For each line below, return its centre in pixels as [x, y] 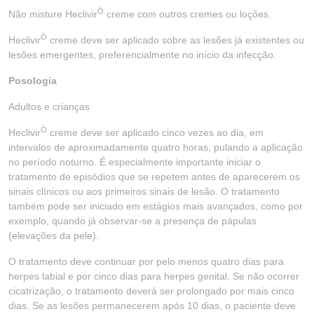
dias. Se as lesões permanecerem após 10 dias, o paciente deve [152, 306]
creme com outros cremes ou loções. [187, 14]
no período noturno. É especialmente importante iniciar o [135, 162]
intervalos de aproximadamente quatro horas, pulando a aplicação [156, 147]
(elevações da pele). [54, 235]
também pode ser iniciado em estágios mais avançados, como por [156, 206]
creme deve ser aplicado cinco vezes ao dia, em [155, 132]
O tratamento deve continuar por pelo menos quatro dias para [146, 261]
